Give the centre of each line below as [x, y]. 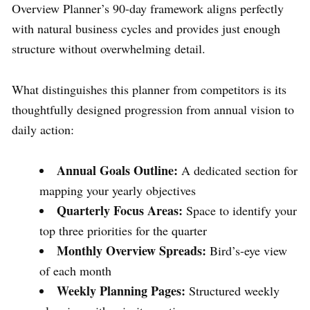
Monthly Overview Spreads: [131, 250]
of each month [75, 270]
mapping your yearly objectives [118, 190]
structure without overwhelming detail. [109, 48]
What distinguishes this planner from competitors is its [149, 89]
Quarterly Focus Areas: [120, 210]
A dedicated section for [238, 170]
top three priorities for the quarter [123, 230]
